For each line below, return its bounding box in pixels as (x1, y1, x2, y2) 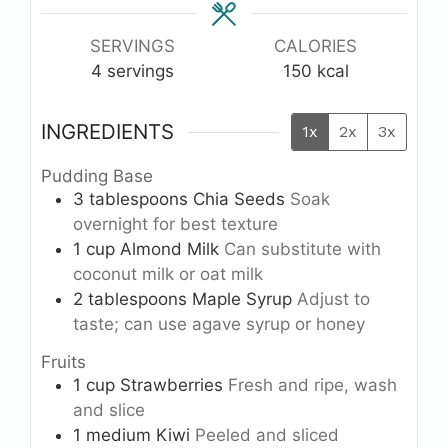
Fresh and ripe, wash (228, 374, 397, 395)
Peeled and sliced (195, 424, 339, 445)
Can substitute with (224, 239, 381, 260)
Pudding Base (41, 166, 153, 187)
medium (86, 424, 151, 445)
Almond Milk (120, 239, 219, 260)
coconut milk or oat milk (73, 264, 263, 285)
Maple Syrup (192, 289, 292, 310)
